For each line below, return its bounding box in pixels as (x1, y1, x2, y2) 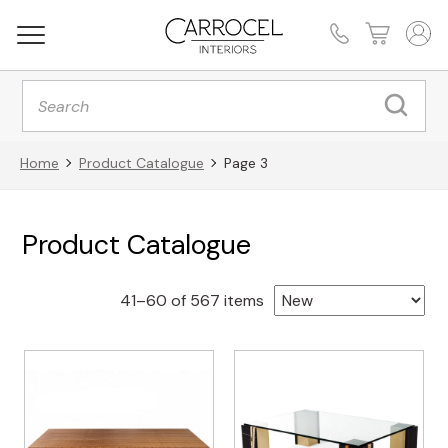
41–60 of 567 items (120, 289, 265, 311)
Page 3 (224, 153, 268, 172)
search (21, 92, 72, 113)
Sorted (263, 288, 315, 310)
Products (21, 76, 90, 97)
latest (263, 338, 307, 360)
